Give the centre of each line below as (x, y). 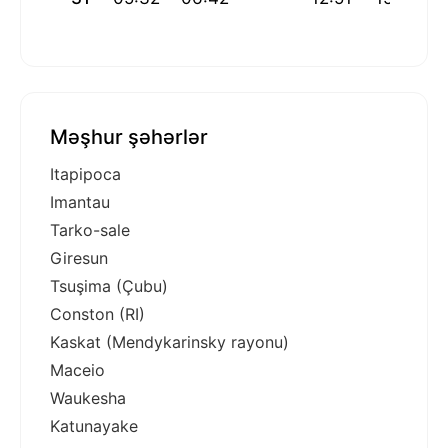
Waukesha (88, 398)
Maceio (77, 370)
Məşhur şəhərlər (129, 137)
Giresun (79, 258)
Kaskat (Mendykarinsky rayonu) (169, 342)
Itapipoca (85, 174)
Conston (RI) (97, 314)
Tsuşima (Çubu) (109, 286)
